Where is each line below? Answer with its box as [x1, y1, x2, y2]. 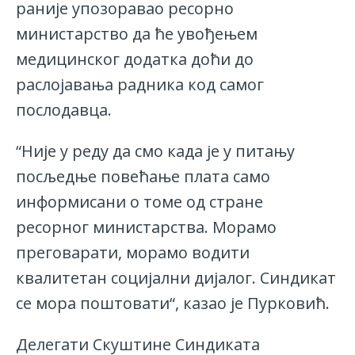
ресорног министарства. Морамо [16, 216, 277, 239]
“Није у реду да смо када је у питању [16, 140, 295, 162]
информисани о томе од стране [16, 191, 263, 213]
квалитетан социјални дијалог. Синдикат [16, 267, 336, 289]
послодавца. [16, 99, 112, 121]
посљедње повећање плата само [16, 166, 270, 188]
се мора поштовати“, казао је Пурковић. [16, 292, 330, 315]
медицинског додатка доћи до [16, 48, 254, 71]
